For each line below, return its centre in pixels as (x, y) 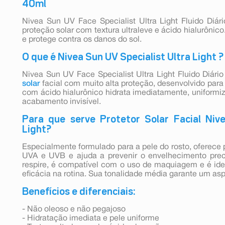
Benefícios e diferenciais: (79, 192)
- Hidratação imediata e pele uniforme (91, 218)
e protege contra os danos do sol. (82, 39)
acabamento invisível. (62, 102)
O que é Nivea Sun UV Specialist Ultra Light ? (123, 57)
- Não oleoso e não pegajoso (74, 209)
